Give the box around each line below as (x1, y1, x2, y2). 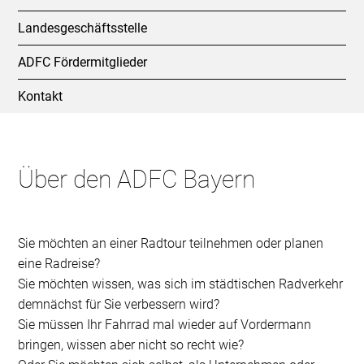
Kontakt (18, 88, 63, 104)
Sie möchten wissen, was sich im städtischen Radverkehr (18, 275, 344, 292)
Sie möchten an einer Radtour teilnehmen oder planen (18, 235, 324, 251)
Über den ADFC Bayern (18, 164, 256, 193)
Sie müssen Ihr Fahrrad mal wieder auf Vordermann (18, 316, 312, 332)
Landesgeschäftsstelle (18, 19, 148, 36)
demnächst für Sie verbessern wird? (18, 296, 220, 312)
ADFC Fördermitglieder (18, 54, 148, 70)
